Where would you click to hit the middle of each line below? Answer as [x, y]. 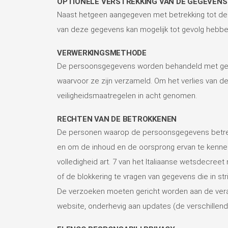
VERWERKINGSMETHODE [102, 53]
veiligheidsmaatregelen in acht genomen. [127, 95]
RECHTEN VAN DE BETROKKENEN [117, 119]
